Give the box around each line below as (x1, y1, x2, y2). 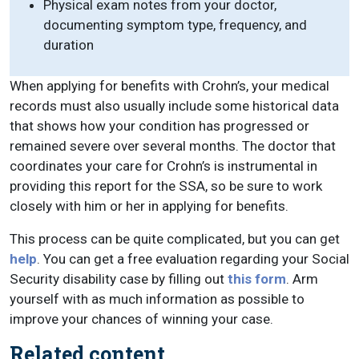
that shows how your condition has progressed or (10, 118, 309, 135)
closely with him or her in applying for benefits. (10, 198, 288, 215)
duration (43, 37, 94, 54)
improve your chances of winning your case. (10, 311, 273, 328)
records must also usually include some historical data (10, 98, 339, 115)
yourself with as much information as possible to (10, 291, 305, 308)
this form (228, 271, 286, 288)
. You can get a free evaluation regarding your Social (37, 251, 349, 268)
